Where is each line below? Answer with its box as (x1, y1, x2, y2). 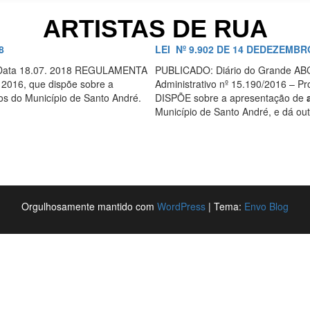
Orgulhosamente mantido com (21, 199, 157, 213)
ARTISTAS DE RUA (42, 15, 268, 43)
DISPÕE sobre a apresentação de (155, 91, 307, 104)
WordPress (157, 199, 206, 213)
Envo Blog (244, 199, 289, 213)
